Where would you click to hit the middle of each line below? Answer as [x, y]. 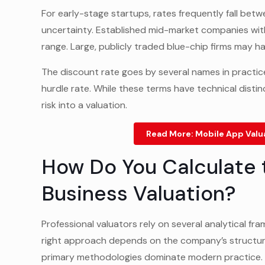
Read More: [171, 134]
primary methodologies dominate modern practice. [152, 257]
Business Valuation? [139, 193]
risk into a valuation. [85, 105]
